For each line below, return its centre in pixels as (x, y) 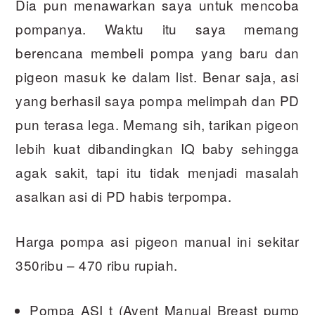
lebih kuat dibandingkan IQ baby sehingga (157, 148)
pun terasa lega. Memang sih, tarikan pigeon (157, 124)
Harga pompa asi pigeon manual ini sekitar (157, 241)
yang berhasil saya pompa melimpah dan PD (157, 101)
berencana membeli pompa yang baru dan (157, 53)
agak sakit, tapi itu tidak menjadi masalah (157, 172)
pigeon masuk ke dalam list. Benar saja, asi (157, 77)
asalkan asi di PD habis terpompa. (123, 196)
